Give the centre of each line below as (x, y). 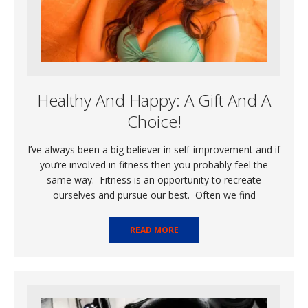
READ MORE (154, 230)
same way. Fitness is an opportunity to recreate (154, 179)
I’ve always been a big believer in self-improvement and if (154, 149)
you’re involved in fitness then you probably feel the (154, 164)
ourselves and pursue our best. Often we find (154, 195)
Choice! (154, 121)
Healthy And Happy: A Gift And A (154, 100)
